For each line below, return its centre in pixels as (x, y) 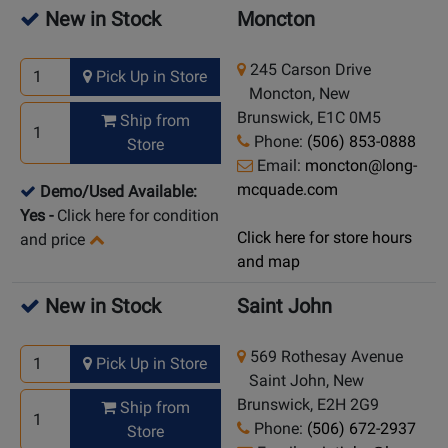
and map (268, 262)
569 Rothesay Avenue (324, 357)
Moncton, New (293, 94)
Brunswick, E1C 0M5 (309, 118)
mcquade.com (287, 190)
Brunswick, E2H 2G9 (308, 405)
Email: (279, 166)
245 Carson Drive (308, 70)
